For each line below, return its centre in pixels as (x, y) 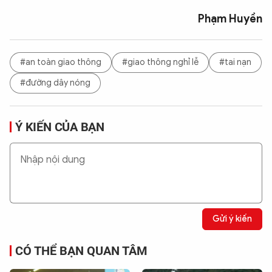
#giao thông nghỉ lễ (160, 63)
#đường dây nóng (55, 83)
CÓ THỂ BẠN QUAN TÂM (81, 250)
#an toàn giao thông (61, 63)
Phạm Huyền (230, 19)
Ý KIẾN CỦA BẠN (60, 127)
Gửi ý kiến (232, 219)
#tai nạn (235, 63)
